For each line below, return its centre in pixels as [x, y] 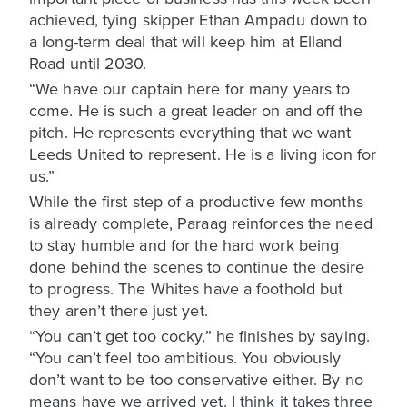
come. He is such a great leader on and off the [196, 110]
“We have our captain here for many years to [190, 88]
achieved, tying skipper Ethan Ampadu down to [199, 19]
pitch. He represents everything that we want [190, 132]
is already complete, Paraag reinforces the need [201, 223]
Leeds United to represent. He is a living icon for [203, 154]
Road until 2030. [88, 63]
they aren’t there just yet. [119, 310]
